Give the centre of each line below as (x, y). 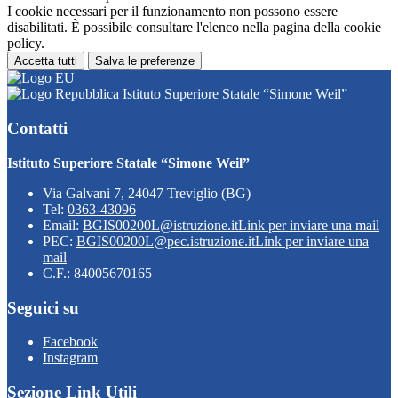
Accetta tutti (46, 61)
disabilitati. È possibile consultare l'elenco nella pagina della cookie (194, 28)
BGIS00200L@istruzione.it (160, 225)
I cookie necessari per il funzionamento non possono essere (172, 12)
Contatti (37, 129)
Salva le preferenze (145, 61)
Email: (63, 225)
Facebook (70, 342)
